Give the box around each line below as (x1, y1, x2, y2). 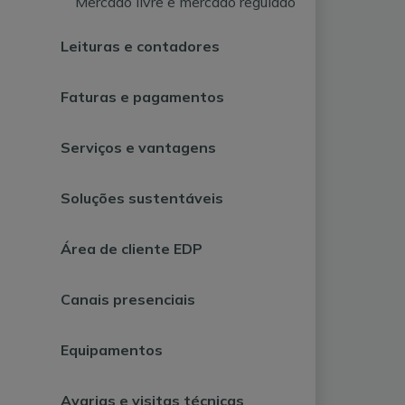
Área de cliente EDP (61, 240, 203, 258)
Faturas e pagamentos (61, 88, 225, 106)
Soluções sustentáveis (61, 189, 224, 207)
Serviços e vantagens (61, 138, 217, 156)
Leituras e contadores (61, 37, 221, 55)
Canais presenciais (61, 290, 196, 308)
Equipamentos (61, 341, 164, 359)
